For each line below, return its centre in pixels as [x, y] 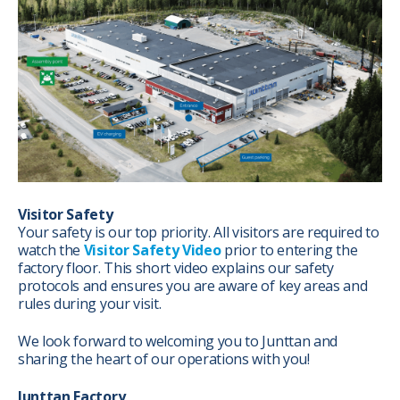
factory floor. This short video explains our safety [176, 267]
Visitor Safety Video [152, 250]
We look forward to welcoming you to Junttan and [178, 341]
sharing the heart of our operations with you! [164, 358]
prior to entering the [289, 250]
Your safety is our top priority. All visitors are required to [199, 232]
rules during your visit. [90, 303]
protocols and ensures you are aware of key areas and [193, 285]
